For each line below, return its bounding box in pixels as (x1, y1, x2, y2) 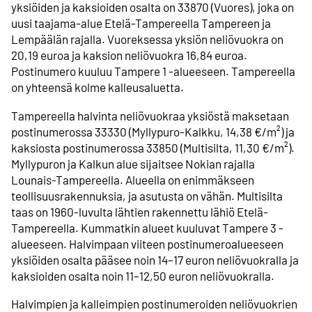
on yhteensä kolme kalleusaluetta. (11, 80, 184, 95)
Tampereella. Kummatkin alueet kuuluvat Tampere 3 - (11, 220, 283, 235)
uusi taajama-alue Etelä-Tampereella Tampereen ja (11, 16, 271, 31)
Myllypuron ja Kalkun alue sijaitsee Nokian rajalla (11, 156, 255, 171)
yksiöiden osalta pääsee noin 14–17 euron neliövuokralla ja (11, 252, 299, 267)
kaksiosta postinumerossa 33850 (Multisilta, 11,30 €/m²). (11, 140, 295, 155)
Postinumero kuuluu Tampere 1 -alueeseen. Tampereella (11, 64, 295, 79)
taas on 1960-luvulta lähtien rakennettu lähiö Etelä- (11, 204, 268, 219)
